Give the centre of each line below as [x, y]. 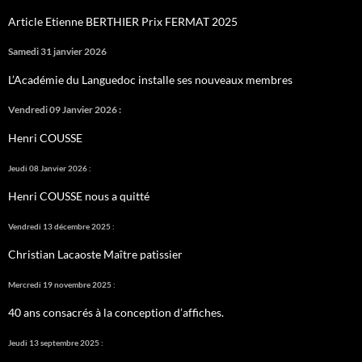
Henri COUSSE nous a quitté [79, 196]
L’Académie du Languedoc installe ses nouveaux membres [150, 79]
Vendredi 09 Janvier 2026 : [65, 109]
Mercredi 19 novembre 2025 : [62, 284]
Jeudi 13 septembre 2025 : [56, 342]
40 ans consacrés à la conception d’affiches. [116, 312]
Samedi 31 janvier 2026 [57, 51]
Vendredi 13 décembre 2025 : [61, 226]
